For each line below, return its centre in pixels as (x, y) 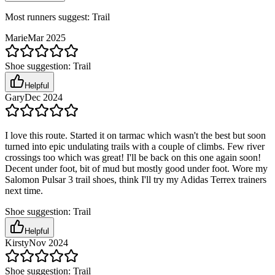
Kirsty (17, 243)
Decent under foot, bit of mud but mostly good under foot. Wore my (136, 169)
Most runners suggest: (48, 17)
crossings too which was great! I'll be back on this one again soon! (133, 158)
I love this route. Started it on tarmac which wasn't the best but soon (135, 136)
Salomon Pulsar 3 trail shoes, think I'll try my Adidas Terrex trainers (136, 180)
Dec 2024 (44, 98)
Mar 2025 (47, 38)
